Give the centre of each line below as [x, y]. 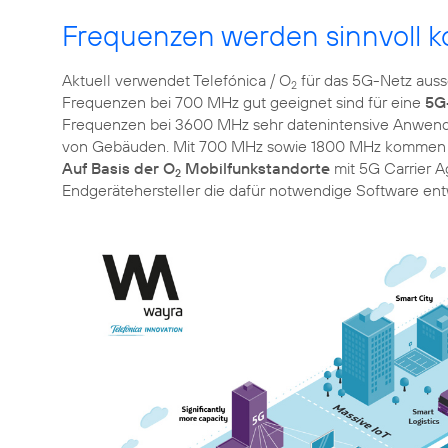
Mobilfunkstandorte [255, 168]
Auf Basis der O [118, 168]
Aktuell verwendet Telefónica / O [176, 80]
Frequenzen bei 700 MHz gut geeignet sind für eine [243, 102]
